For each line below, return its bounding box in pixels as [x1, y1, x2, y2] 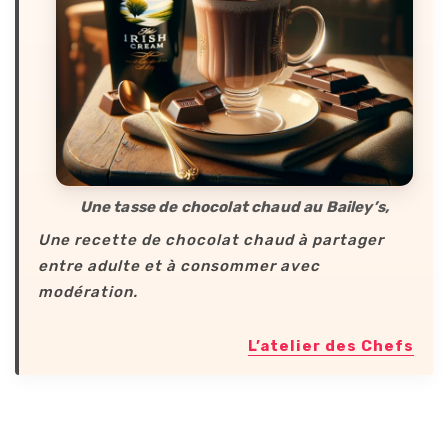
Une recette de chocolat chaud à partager [38, 231, 385, 250]
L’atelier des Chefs [247, 337, 414, 356]
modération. [38, 283, 139, 302]
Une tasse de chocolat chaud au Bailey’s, [79, 198, 390, 217]
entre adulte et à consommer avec [38, 257, 321, 276]
